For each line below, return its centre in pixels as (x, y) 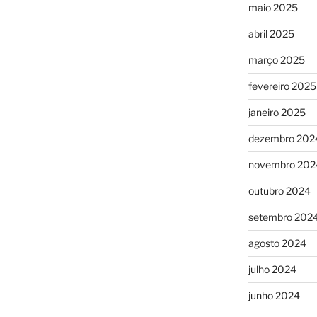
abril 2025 (271, 33)
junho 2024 (274, 295)
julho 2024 (272, 269)
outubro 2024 (279, 190)
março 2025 (276, 59)
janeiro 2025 (277, 112)
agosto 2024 (277, 243)
